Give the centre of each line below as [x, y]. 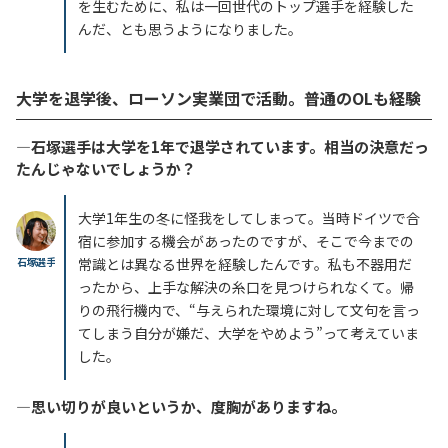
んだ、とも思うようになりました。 [190, 28]
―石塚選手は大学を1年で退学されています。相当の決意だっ [222, 146]
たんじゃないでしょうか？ [106, 168]
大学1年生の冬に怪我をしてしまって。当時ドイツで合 [249, 217]
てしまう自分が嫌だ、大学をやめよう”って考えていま [248, 332]
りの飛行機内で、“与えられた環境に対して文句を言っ [249, 309]
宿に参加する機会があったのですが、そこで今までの [246, 240]
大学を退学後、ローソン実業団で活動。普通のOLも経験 [218, 97]
